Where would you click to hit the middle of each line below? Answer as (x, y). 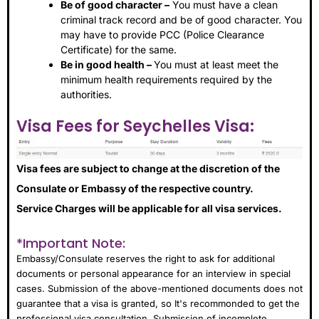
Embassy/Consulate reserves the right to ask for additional (146, 258)
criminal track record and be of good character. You (181, 19)
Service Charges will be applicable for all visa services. (149, 209)
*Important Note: (71, 243)
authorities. (86, 94)
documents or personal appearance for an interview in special (153, 273)
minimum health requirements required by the (166, 79)
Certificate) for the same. (119, 49)
